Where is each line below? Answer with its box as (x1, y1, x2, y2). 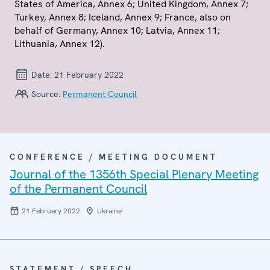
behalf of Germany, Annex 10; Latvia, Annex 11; (14, 24, 220, 37)
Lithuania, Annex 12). (14, 37, 105, 50)
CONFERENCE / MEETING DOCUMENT (10, 152, 218, 162)
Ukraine (97, 206, 122, 216)
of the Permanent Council (10, 181, 147, 196)
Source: (29, 89, 63, 99)
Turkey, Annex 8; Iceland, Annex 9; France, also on (14, 11, 231, 24)
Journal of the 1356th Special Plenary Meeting (10, 166, 259, 182)
